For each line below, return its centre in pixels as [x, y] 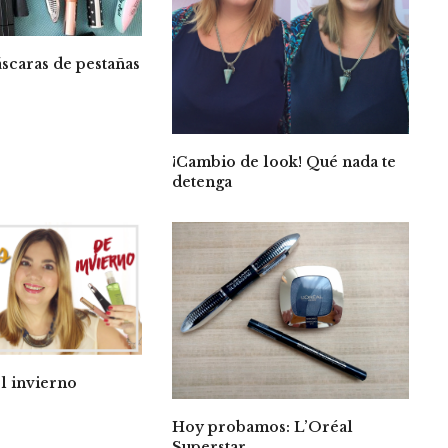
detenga [204, 181]
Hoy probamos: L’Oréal [263, 427]
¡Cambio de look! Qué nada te [284, 161]
